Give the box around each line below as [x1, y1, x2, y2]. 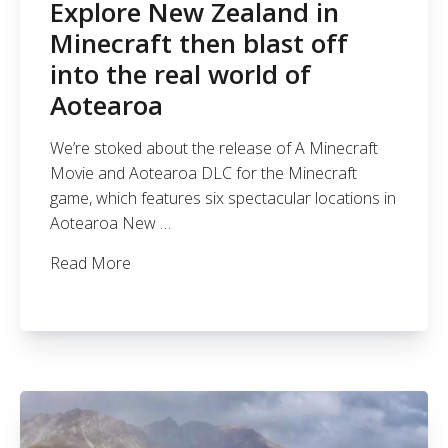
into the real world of [50, 56, 311, 92]
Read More [50, 252, 131, 274]
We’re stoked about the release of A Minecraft [50, 137, 378, 159]
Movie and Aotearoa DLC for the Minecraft [50, 162, 357, 184]
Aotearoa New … [50, 212, 171, 234]
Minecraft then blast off [50, 25, 348, 61]
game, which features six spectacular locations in [50, 187, 396, 209]
